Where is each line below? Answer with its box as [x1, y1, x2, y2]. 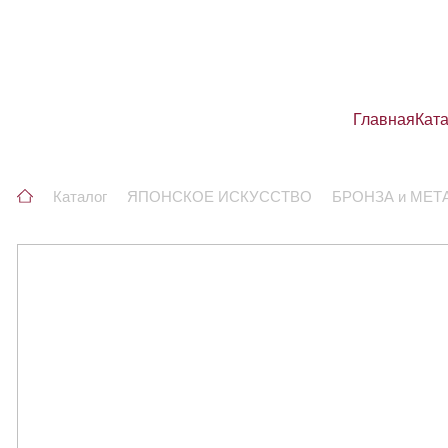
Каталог [53, 188, 107, 205]
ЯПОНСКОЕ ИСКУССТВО [127, 188, 312, 205]
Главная [353, 111, 415, 129]
